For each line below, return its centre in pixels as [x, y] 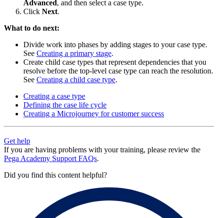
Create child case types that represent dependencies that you [115, 62]
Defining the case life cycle [65, 105]
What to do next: [32, 28]
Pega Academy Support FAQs [50, 158]
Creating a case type [54, 96]
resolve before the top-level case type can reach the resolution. [118, 71]
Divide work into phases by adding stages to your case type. [115, 44]
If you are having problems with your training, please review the [102, 149]
